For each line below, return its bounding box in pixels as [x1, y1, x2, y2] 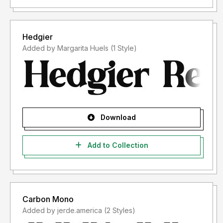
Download [98, 113, 136, 122]
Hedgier [22, 32, 53, 42]
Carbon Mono [22, 194, 74, 205]
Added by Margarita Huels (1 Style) [111, 44, 137, 53]
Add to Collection [85, 141, 148, 150]
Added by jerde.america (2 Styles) [104, 206, 135, 215]
